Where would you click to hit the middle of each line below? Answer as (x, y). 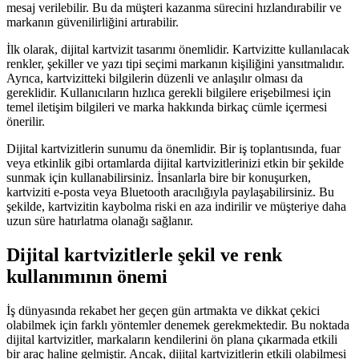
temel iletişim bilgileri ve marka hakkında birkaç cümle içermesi (167, 107)
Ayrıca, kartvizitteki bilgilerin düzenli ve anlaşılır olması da (155, 79)
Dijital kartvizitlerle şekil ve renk (144, 255)
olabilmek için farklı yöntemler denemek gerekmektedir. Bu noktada (178, 325)
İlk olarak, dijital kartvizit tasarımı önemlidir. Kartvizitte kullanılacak (178, 50)
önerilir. (26, 122)
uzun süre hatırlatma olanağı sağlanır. (100, 221)
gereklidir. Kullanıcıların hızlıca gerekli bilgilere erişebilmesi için (169, 93)
